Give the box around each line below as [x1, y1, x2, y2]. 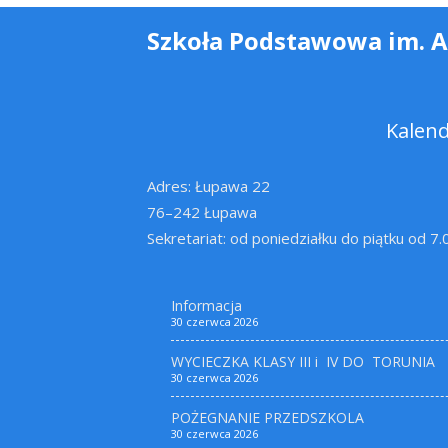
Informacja [171, 296, 242, 315]
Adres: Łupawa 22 [147, 176, 270, 196]
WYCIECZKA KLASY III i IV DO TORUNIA [171, 352, 435, 371]
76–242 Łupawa [147, 202, 257, 222]
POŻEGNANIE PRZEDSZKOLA [171, 408, 364, 427]
